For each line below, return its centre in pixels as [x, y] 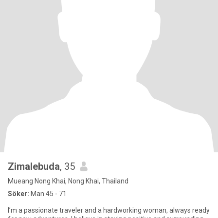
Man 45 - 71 [48, 194]
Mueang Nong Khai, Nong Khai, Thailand [68, 181]
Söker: [18, 194]
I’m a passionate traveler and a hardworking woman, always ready [109, 210]
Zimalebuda [34, 166]
